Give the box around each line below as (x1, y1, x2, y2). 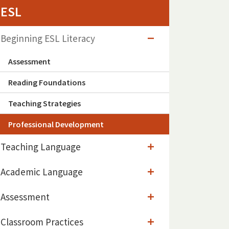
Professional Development (8, 119, 104, 130)
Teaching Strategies (8, 98, 81, 109)
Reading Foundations (8, 77, 85, 88)
